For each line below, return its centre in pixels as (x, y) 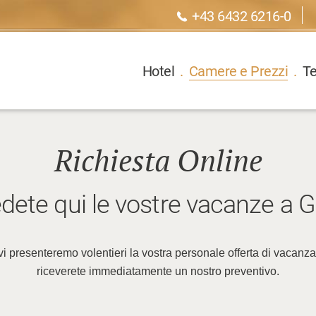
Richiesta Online (158, 162)
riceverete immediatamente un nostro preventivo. (158, 271)
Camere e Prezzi (238, 71)
